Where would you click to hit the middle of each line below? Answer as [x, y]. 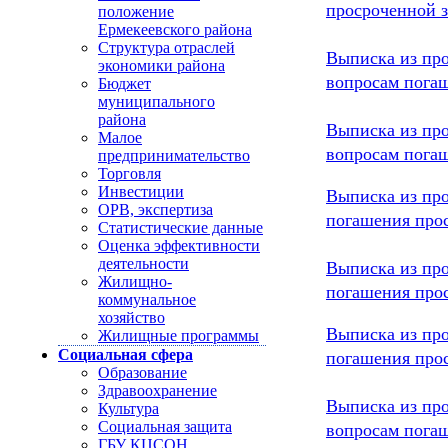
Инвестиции [141, 191]
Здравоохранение [157, 390]
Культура [128, 408]
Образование [142, 372]
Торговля [129, 173]
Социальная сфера [125, 354]
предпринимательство [174, 155]
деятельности [143, 263]
